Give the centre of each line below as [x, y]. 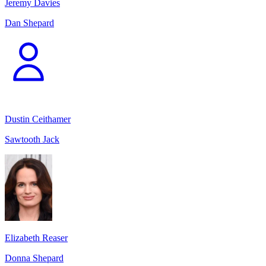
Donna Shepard [34, 258]
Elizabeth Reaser [36, 237]
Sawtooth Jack [32, 139]
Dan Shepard [29, 23]
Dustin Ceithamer [38, 119]
